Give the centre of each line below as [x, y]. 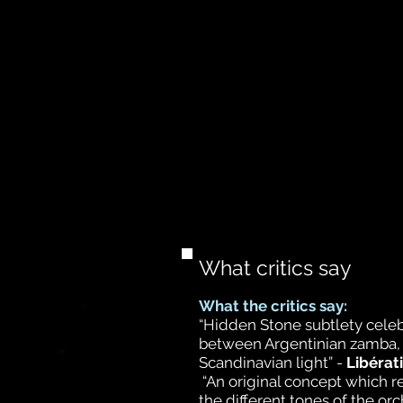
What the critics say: [273, 306]
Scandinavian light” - [273, 363]
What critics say [275, 268]
